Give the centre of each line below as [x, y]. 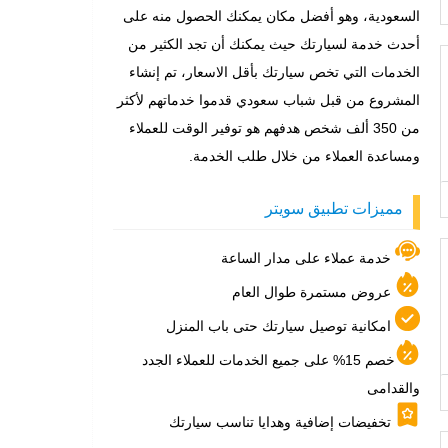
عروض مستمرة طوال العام [313, 292]
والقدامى [393, 388]
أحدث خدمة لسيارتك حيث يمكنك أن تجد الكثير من [274, 44]
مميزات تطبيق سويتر [334, 208]
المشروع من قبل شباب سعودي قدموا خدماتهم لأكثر [268, 100]
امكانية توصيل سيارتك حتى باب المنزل [278, 326]
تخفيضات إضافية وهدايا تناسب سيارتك [282, 422]
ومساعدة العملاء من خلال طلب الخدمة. [304, 156]
